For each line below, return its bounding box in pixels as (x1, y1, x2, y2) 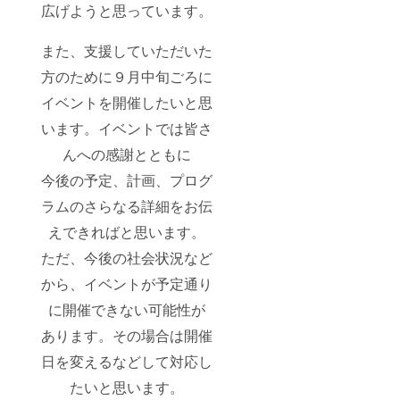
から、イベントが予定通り (41, 272, 213, 294)
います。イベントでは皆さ (41, 117, 213, 138)
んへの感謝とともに (62, 143, 192, 164)
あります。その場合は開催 (41, 324, 213, 346)
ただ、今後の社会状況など (41, 246, 213, 268)
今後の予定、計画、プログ (41, 169, 213, 190)
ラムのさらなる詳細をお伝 (41, 195, 213, 216)
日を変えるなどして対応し (41, 350, 213, 371)
